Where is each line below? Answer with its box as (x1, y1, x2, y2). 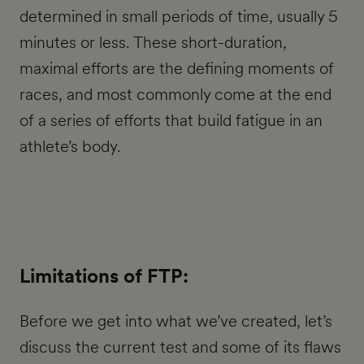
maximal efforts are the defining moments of (19, 57, 334, 80)
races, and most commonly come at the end (19, 83, 331, 106)
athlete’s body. (19, 135, 121, 158)
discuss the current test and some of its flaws (19, 336, 341, 359)
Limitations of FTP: (19, 262, 188, 290)
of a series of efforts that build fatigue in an (19, 109, 323, 132)
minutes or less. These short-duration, (19, 31, 287, 54)
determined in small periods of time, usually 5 (19, 5, 338, 28)
